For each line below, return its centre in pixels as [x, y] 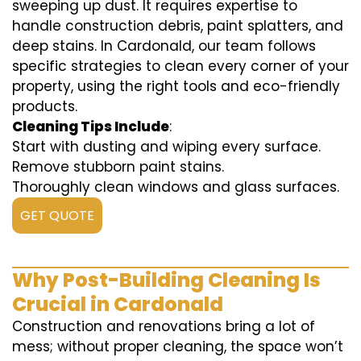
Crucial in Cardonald [118, 305]
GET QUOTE [57, 216]
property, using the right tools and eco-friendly [176, 87]
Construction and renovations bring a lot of [164, 327]
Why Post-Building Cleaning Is [166, 280]
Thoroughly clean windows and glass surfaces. [176, 187]
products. [45, 107]
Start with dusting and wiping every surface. [166, 147]
